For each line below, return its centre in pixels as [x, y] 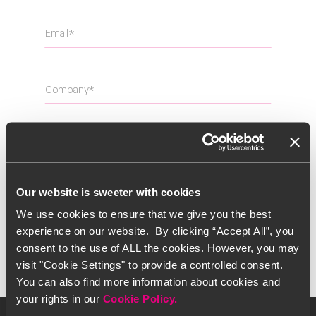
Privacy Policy [205, 192]
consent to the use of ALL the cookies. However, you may [158, 248]
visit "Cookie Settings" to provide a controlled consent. [150, 265]
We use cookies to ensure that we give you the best [144, 214]
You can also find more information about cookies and [148, 281]
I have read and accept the [117, 192]
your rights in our [60, 298]
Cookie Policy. [140, 298]
